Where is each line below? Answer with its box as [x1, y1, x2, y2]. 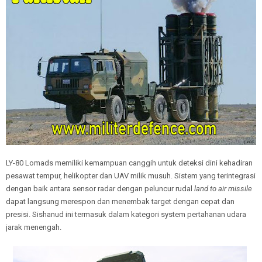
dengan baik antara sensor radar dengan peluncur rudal [6, 184, 194, 193]
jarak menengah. [6, 223, 61, 232]
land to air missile [194, 184, 252, 193]
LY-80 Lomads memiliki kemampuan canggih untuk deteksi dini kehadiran [6, 158, 253, 167]
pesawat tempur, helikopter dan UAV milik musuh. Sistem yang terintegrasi [6, 171, 256, 180]
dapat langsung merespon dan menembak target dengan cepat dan [6, 197, 235, 206]
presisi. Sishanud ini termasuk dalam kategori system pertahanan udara [6, 210, 246, 219]
